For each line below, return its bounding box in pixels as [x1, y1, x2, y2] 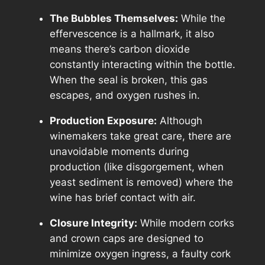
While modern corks [137, 216, 234, 229]
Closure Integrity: [49, 216, 137, 229]
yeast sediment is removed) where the [49, 176, 233, 188]
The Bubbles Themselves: [49, 12, 178, 25]
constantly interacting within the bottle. [49, 59, 235, 71]
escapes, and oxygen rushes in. [49, 89, 200, 102]
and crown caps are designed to [49, 232, 203, 244]
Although [156, 114, 202, 127]
